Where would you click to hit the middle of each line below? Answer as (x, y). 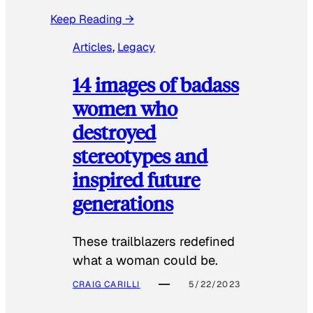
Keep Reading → (92, 20)
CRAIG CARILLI (107, 284)
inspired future (136, 180)
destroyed (114, 132)
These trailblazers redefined (154, 241)
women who (125, 108)
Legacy (136, 48)
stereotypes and (140, 156)
